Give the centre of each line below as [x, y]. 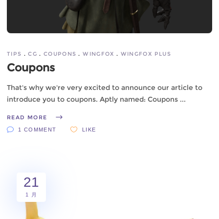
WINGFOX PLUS [146, 54]
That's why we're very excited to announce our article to [105, 88]
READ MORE [27, 118]
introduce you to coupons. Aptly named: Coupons [93, 99]
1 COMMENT [37, 129]
